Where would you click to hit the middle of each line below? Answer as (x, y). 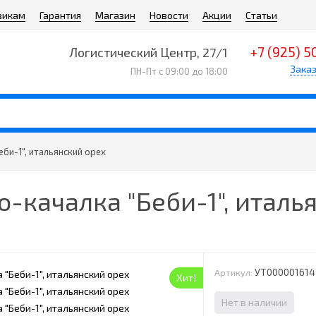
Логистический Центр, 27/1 (148, 52)
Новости (169, 15)
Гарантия (60, 15)
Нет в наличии (255, 302)
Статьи (261, 15)
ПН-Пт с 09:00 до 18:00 (179, 71)
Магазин (115, 15)
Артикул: (234, 272)
